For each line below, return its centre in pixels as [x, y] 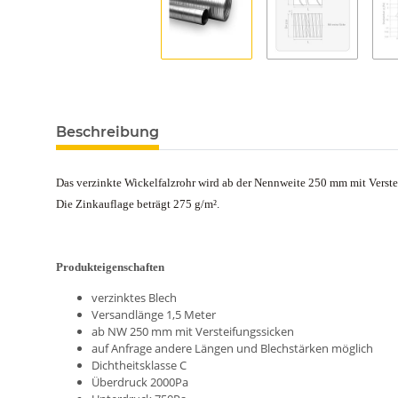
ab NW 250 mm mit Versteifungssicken [193, 331]
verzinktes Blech [134, 298]
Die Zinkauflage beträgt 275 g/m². [138, 204]
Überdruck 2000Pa [140, 382]
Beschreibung [107, 132]
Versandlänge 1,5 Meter [154, 314]
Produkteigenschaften [110, 267]
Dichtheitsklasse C [139, 365]
